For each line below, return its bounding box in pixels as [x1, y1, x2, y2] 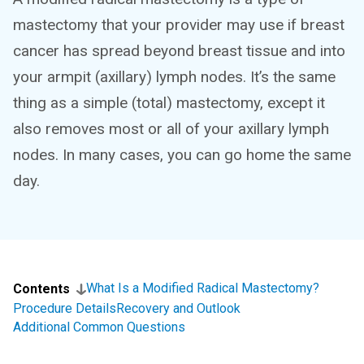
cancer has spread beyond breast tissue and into [13, 41, 345, 60]
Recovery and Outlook [116, 301, 240, 316]
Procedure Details [13, 301, 116, 316]
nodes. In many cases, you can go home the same [13, 145, 351, 164]
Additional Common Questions [13, 319, 185, 335]
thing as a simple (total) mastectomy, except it [13, 93, 325, 112]
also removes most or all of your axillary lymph [13, 119, 329, 138]
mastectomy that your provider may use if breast [13, 15, 344, 34]
